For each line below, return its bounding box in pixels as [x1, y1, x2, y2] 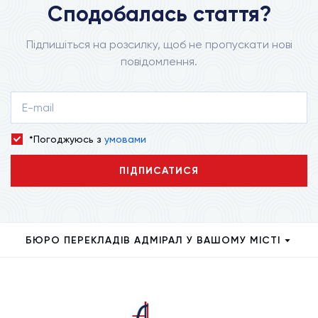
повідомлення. [121, 55, 197, 68]
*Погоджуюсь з [29, 133, 104, 145]
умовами [104, 133, 146, 145]
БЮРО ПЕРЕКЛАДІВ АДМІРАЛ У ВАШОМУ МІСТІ [26, 234, 280, 246]
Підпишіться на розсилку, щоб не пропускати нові [26, 38, 292, 51]
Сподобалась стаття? [47, 1, 271, 27]
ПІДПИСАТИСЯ [119, 165, 199, 177]
